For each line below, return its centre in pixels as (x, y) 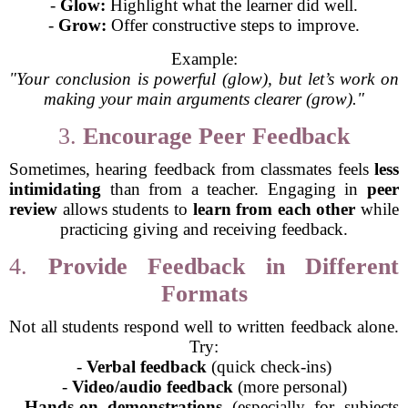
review (33, 209)
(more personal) (290, 387)
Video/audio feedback (152, 387)
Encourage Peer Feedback (216, 136)
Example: (204, 59)
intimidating (55, 189)
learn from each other (274, 209)
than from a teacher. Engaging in (234, 189)
